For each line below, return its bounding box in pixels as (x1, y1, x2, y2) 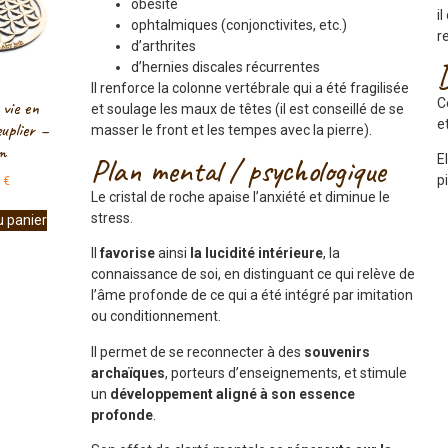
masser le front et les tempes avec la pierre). (90, 121, 372, 138)
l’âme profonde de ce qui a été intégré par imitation (90, 287, 413, 304)
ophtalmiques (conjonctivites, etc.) (130, 16, 347, 33)
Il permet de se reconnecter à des (90, 343, 304, 360)
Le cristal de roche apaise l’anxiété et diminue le (90, 188, 390, 205)
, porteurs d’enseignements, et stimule (164, 364, 407, 381)
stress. (90, 209, 133, 226)
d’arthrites (130, 37, 196, 54)
